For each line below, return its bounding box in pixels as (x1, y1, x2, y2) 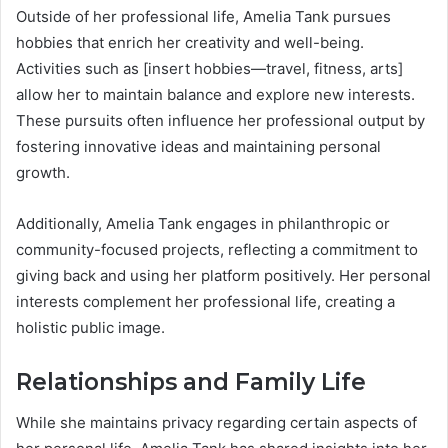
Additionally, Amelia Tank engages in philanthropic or (16, 214, 390, 234)
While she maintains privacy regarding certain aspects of (16, 412, 417, 432)
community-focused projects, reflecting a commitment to (16, 240, 418, 260)
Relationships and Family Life (16, 368, 366, 397)
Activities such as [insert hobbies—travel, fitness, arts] (16, 59, 403, 79)
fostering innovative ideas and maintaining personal (16, 137, 381, 157)
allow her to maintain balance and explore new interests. (16, 85, 415, 105)
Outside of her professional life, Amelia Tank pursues (16, 7, 391, 27)
